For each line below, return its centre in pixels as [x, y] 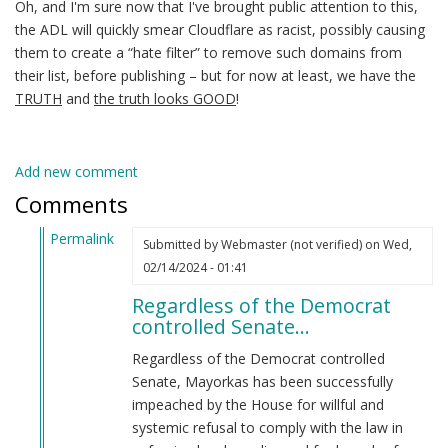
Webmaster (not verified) [291, 245]
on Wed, [386, 245]
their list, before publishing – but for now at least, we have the [215, 76]
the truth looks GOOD [165, 99]
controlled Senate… [220, 327]
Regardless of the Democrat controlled [258, 359]
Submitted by [181, 245]
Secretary [80, 400]
